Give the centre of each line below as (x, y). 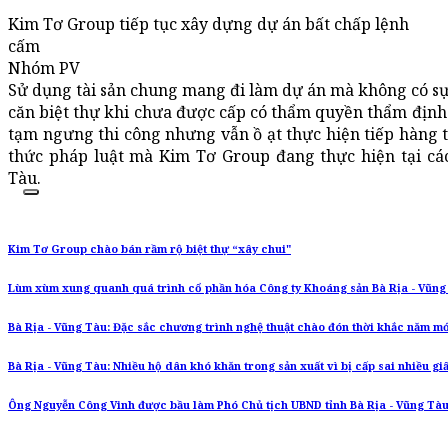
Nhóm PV (44, 68)
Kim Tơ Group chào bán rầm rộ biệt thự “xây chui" (149, 249)
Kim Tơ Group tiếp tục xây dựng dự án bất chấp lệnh (208, 24)
